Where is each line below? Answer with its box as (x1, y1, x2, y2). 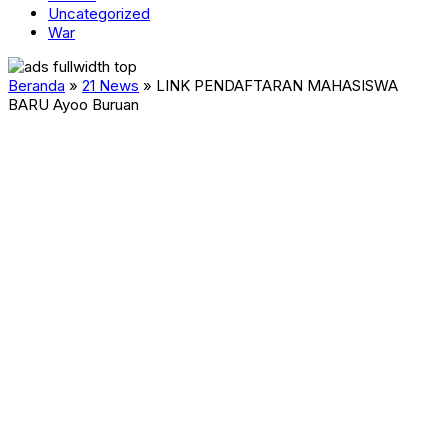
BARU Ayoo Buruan (8, 95, 139, 114)
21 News (82, 76, 139, 95)
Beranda (8, 76, 65, 95)
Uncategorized (48, 4, 150, 23)
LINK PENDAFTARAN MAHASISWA (156, 76, 398, 95)
